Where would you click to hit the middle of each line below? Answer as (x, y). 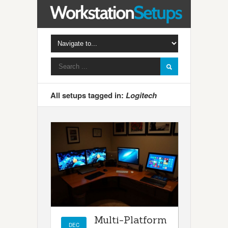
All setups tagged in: (88, 95)
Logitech (141, 95)
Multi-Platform (131, 219)
